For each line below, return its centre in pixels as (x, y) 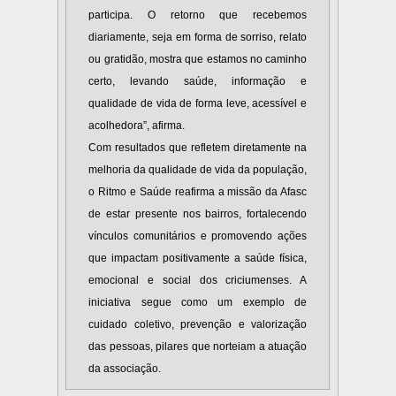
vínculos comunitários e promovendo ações (198, 236)
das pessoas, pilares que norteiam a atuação (198, 347)
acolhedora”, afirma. (137, 126)
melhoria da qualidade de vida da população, (198, 170)
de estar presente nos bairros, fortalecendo (198, 214)
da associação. (125, 369)
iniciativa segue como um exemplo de (198, 303)
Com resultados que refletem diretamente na (198, 148)
